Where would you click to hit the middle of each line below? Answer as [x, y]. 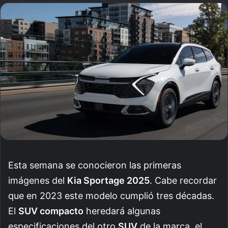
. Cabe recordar [183, 180]
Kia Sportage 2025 [108, 180]
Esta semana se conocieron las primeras [95, 165]
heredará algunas [122, 211]
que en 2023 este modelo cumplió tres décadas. [111, 195]
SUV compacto [51, 211]
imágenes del [38, 180]
